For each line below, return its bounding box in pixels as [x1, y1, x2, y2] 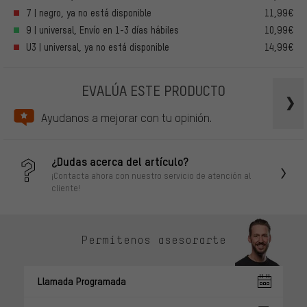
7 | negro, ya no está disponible [26, 7, 151, 19]
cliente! [51, 182, 80, 193]
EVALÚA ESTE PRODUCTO [82, 81, 225, 100]
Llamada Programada [38, 273, 126, 288]
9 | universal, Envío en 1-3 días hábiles [26, 24, 179, 36]
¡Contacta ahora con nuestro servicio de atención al [51, 169, 251, 181]
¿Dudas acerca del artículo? [51, 153, 188, 169]
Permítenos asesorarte [81, 233, 226, 247]
